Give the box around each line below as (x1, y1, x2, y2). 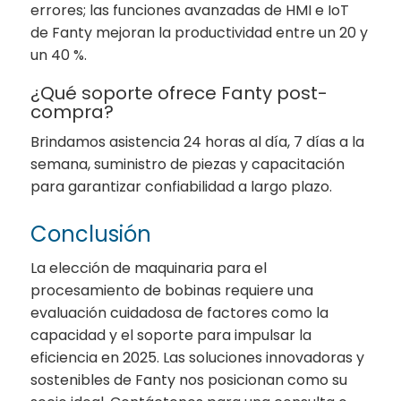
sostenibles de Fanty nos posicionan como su (30, 369, 348, 390)
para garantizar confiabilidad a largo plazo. (30, 175, 333, 197)
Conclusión (30, 218, 152, 249)
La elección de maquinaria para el (30, 257, 268, 278)
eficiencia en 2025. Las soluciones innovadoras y (30, 346, 365, 368)
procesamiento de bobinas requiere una (30, 279, 314, 301)
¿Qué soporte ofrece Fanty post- (30, 80, 328, 106)
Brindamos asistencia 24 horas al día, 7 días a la (30, 131, 365, 152)
